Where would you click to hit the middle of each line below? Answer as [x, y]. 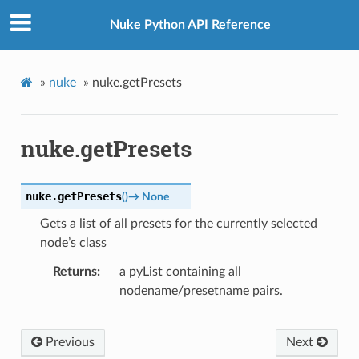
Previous [68, 342]
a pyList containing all [180, 271]
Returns [75, 271]
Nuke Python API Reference [190, 25]
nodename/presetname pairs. [201, 290]
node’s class [73, 242]
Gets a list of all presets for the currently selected [178, 223]
